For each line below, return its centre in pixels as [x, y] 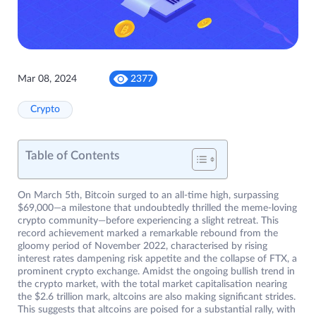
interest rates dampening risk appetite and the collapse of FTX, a [157, 259]
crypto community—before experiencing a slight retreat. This [148, 221]
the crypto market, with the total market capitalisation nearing [152, 285]
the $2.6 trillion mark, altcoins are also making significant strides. [157, 297]
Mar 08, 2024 [47, 79]
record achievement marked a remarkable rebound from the [148, 234]
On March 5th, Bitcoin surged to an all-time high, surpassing [148, 196]
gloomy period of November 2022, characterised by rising [142, 247]
